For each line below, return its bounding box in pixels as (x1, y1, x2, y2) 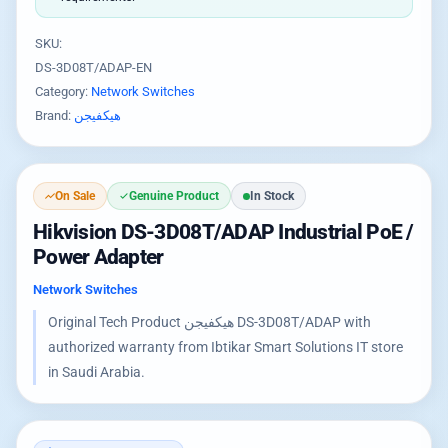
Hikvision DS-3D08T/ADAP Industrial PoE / (33, 220, 414, 244)
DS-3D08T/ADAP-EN (35, 60, 152, 75)
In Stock (250, 189, 294, 203)
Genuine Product (129, 189, 219, 203)
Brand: (35, 108, 74, 123)
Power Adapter (33, 245, 164, 269)
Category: (35, 84, 91, 99)
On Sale (55, 189, 95, 203)
